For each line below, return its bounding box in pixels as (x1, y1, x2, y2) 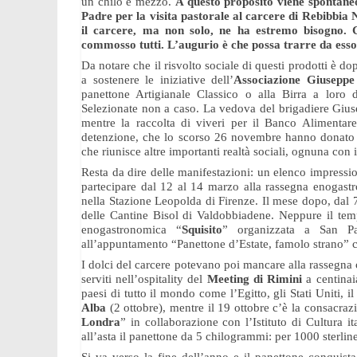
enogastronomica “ (81, 223, 182, 236)
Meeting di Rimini (206, 273, 303, 285)
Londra (81, 316, 120, 328)
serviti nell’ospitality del (81, 273, 207, 285)
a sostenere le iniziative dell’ (81, 73, 234, 86)
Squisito (181, 223, 222, 236)
